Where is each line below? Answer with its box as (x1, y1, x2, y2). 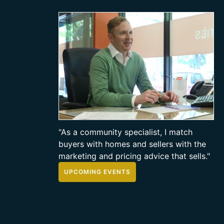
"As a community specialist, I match (58, 127, 192, 137)
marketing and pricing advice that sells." (58, 151, 210, 161)
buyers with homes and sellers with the (58, 139, 206, 149)
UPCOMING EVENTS (64, 168, 130, 176)
